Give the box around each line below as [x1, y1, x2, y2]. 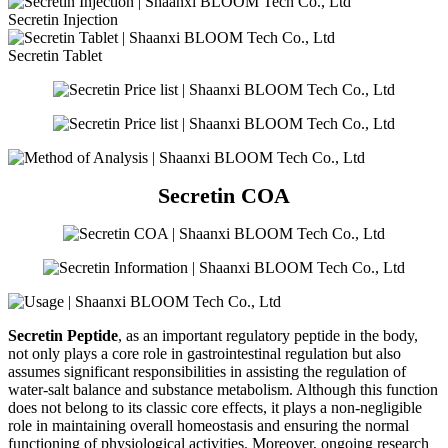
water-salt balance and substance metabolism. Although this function [8, 381, 438, 399]
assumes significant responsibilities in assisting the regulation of [8, 363, 406, 381]
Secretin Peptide [8, 327, 118, 345]
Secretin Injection [8, 11, 118, 29]
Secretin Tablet [8, 47, 102, 65]
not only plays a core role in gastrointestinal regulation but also [8, 345, 401, 363]
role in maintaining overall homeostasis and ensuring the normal [8, 417, 409, 435]
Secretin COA [158, 183, 290, 209]
